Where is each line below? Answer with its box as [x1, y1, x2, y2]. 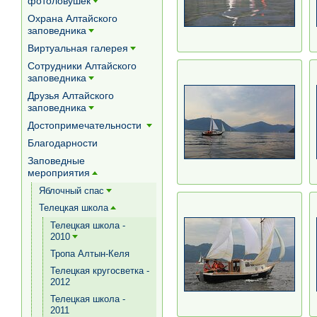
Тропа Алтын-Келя [50, 248, 129, 259]
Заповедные [28, 155, 85, 166]
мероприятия [28, 167, 90, 178]
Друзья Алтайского [28, 90, 114, 101]
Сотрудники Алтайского [28, 60, 137, 71]
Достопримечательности [28, 120, 144, 131]
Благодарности [28, 137, 98, 149]
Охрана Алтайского [28, 13, 117, 24]
